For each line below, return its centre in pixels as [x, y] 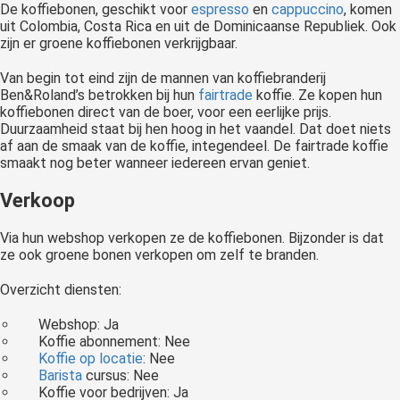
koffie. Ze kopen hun [317, 96]
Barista [61, 376]
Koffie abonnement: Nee [115, 342]
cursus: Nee [121, 376]
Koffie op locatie [91, 359]
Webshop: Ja [79, 325]
